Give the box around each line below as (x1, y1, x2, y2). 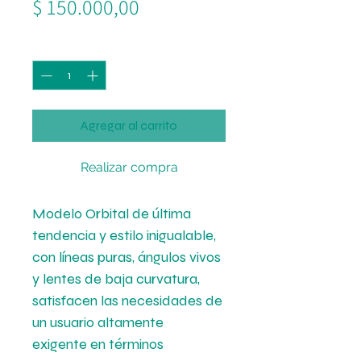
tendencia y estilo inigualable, (32, 226, 216, 244)
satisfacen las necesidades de (32, 292, 222, 309)
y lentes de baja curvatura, (32, 270, 200, 288)
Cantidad (32, 39, 79, 53)
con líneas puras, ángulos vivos (32, 248, 221, 266)
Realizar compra (80, 160, 178, 175)
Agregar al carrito (81, 118, 177, 133)
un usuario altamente (32, 313, 164, 331)
